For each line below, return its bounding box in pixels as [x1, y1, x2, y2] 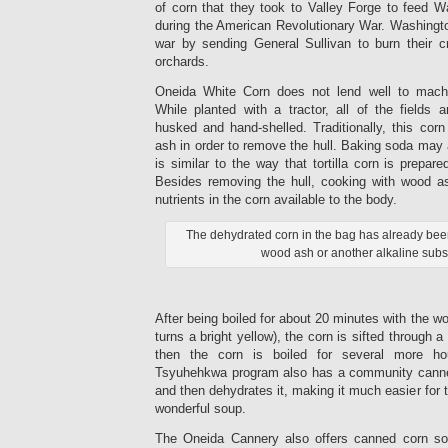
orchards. [155, 54, 209, 70]
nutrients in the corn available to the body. [155, 192, 397, 208]
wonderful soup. [155, 401, 246, 417]
